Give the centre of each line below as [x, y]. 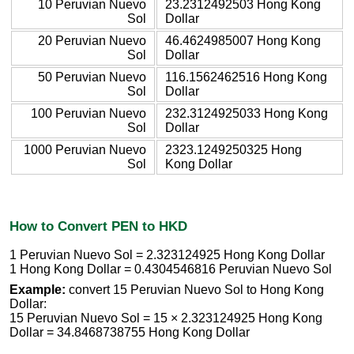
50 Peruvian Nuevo [92, 77]
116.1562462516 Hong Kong [246, 77]
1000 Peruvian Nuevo [85, 149]
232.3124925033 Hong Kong [247, 113]
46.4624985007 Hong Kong [243, 40]
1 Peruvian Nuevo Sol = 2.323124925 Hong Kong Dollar [167, 255]
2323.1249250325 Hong [233, 149]
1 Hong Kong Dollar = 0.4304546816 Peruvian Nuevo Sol [171, 269]
